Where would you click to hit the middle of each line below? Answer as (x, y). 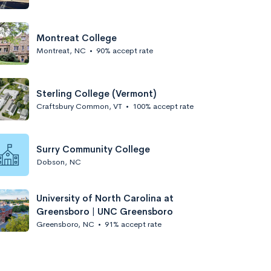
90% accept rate (125, 50)
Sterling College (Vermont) (96, 93)
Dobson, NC (59, 162)
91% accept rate (133, 224)
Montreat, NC (61, 50)
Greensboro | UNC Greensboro (105, 211)
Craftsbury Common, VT (79, 106)
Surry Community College (93, 149)
